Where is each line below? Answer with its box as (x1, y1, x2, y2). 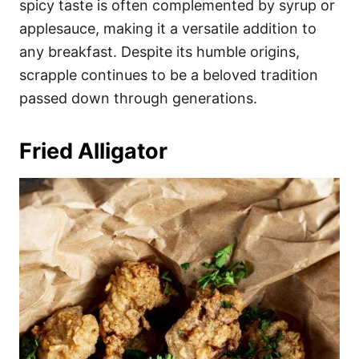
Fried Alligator (19, 137, 167, 164)
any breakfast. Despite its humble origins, (19, 42, 300, 60)
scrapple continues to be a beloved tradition (19, 66, 318, 83)
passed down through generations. (19, 89, 257, 107)
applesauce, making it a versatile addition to (19, 19, 317, 37)
